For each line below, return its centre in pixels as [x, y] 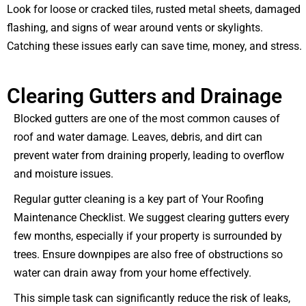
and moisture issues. [64, 174]
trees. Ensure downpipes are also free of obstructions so [148, 255]
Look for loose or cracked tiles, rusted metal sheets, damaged [154, 10]
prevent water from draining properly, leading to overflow [149, 156]
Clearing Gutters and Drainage [144, 96]
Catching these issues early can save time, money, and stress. [154, 46]
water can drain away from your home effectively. [133, 273]
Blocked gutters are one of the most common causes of [147, 119]
